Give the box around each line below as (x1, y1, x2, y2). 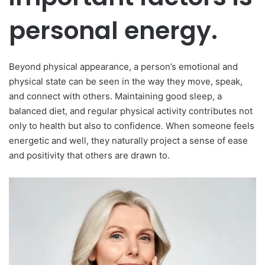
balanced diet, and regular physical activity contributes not (9, 105, 253, 117)
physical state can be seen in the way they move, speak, (9, 76, 243, 88)
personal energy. (9, 13, 218, 47)
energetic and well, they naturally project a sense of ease (9, 135, 248, 147)
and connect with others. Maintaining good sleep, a (9, 91, 222, 102)
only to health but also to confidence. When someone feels (9, 120, 254, 132)
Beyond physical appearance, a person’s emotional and (9, 61, 238, 73)
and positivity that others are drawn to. (9, 150, 170, 161)
